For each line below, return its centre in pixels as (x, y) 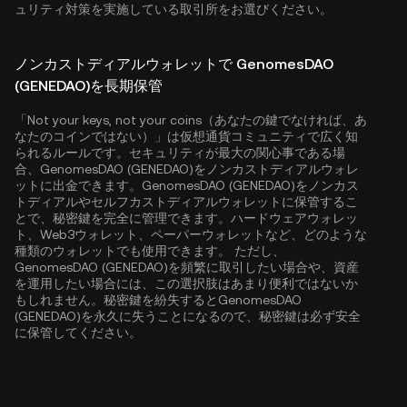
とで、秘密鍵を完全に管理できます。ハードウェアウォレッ (186, 218)
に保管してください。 (78, 333)
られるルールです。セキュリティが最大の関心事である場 (180, 153)
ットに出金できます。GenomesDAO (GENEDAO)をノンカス (187, 185)
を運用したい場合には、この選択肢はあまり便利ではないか (186, 283)
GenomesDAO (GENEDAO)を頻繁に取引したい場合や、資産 (187, 267)
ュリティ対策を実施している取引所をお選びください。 (174, 9)
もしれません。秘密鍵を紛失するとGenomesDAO (158, 300)
